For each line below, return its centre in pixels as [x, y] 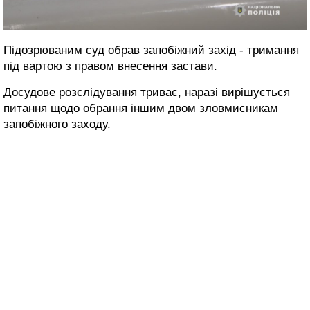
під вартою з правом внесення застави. [110, 66]
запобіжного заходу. [57, 124]
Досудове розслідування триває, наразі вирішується [147, 92]
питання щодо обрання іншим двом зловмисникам [141, 108]
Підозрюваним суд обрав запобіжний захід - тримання [151, 50]
